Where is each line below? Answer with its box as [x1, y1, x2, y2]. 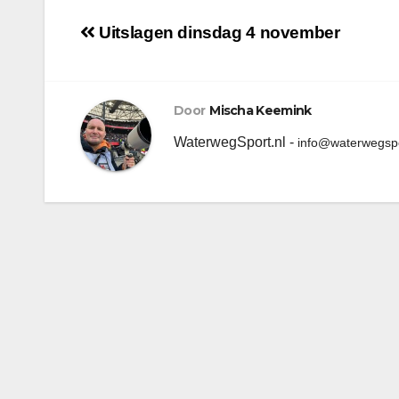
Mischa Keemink [209, 102, 312, 118]
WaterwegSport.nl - [174, 134, 297, 150]
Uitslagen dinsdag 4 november [94, 22, 340, 42]
